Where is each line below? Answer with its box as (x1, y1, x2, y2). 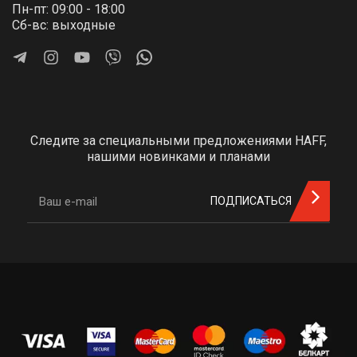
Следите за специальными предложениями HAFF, (30, 132, 327, 148)
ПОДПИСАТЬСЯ (210, 194, 292, 208)
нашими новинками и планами (87, 148, 270, 164)
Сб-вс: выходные (12, 17, 116, 33)
